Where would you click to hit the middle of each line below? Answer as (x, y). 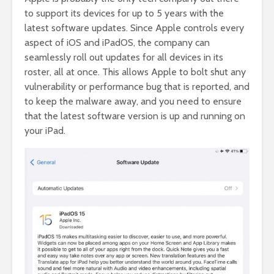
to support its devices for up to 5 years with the (124, 13)
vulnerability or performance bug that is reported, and (137, 86)
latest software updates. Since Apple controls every (134, 28)
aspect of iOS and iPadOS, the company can (117, 42)
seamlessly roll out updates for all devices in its (124, 57)
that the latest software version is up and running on (135, 116)
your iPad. (45, 130)
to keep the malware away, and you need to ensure (133, 101)
